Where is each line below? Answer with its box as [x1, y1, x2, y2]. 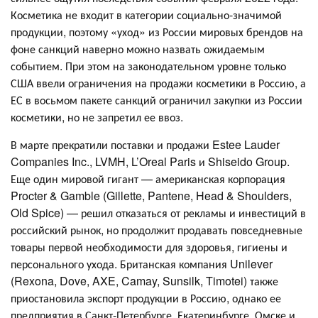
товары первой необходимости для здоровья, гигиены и [11, 238, 287, 255]
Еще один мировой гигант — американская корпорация [11, 170, 285, 187]
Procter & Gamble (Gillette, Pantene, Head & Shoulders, [11, 187, 292, 204]
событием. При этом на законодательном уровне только [11, 57, 286, 74]
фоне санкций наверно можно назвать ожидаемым [11, 40, 265, 57]
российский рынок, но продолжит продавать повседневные [11, 221, 302, 238]
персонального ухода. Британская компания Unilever [11, 255, 273, 272]
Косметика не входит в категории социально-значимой [11, 6, 282, 23]
